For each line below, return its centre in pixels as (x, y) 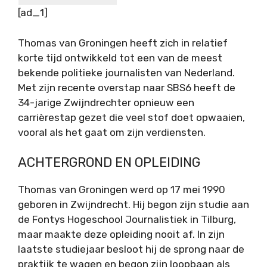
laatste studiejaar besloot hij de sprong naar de (131, 249)
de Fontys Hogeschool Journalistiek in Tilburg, (127, 220)
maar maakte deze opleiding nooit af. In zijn (121, 235)
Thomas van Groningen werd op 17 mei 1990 (122, 190)
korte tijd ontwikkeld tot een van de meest (120, 58)
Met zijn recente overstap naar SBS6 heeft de (127, 87)
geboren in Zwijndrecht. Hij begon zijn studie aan (133, 205)
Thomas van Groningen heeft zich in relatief (123, 43)
